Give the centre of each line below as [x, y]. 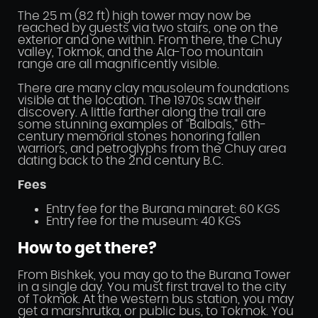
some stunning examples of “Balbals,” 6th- [142, 125]
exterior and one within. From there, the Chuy [150, 40]
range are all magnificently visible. [119, 65]
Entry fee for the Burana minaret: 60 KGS [163, 209]
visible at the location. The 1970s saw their [139, 101]
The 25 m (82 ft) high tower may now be [135, 16]
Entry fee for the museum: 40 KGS [143, 221]
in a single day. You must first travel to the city [152, 287]
